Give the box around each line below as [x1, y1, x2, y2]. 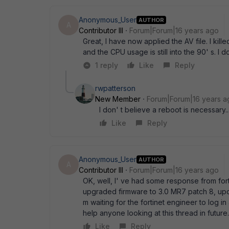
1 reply [95, 61, 118, 70]
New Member [95, 95, 141, 103]
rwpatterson [95, 84, 135, 93]
